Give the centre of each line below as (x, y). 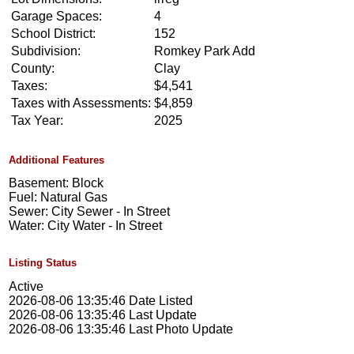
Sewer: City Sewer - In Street (90, 212)
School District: (54, 34)
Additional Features (57, 160)
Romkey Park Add (205, 51)
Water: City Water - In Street (86, 226)
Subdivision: (46, 51)
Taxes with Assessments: (81, 104)
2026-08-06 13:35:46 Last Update (103, 314)
